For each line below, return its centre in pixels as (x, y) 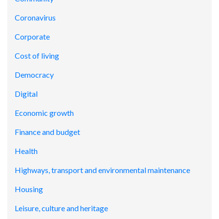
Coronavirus (35, 17)
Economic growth (44, 112)
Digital (26, 93)
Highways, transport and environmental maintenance (102, 170)
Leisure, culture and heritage (61, 208)
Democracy (34, 74)
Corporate (32, 36)
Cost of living (37, 55)
